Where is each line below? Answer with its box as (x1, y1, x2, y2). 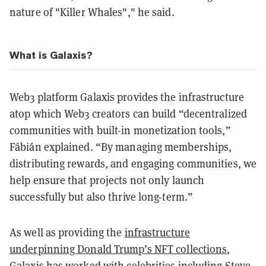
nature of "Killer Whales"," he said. (9, 5, 175, 19)
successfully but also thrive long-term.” (9, 189, 194, 204)
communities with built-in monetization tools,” (9, 123, 231, 137)
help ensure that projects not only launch (9, 173, 205, 187)
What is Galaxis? (9, 49, 93, 61)
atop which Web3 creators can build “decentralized (9, 106, 247, 121)
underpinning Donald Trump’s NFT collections (9, 242, 227, 256)
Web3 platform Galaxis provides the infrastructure (9, 90, 244, 104)
